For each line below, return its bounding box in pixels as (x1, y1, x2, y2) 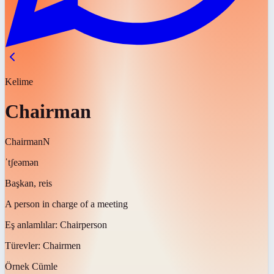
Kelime (5, 76, 33, 87)
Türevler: (5, 240, 43, 251)
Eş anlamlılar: (5, 219, 60, 230)
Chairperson (60, 219, 107, 230)
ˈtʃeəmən (5, 157, 39, 168)
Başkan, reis (5, 177, 52, 188)
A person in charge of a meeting (5, 198, 128, 209)
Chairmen (43, 240, 81, 251)
